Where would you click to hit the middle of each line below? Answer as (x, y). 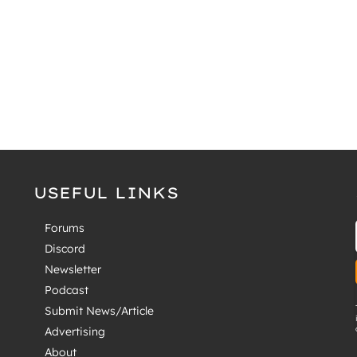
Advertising (75, 332)
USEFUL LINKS (106, 193)
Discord (65, 249)
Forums (65, 228)
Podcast (67, 290)
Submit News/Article (100, 311)
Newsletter (73, 270)
